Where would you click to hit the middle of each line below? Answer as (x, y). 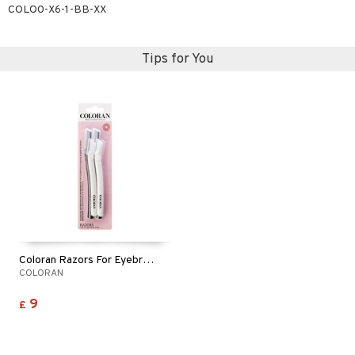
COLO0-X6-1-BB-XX (57, 10)
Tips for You (177, 59)
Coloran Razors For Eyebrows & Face (148, 260)
